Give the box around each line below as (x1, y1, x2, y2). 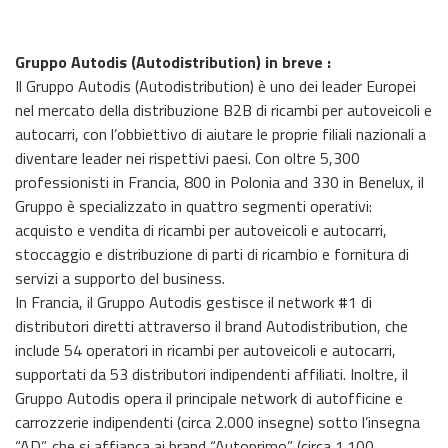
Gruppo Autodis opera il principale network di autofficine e (15, 386, 403, 410)
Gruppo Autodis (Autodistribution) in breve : (15, 50, 331, 74)
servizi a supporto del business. (15, 266, 225, 290)
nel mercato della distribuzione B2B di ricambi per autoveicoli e (15, 98, 432, 122)
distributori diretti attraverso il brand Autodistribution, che (15, 314, 408, 338)
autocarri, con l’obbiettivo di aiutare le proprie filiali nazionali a (15, 122, 426, 146)
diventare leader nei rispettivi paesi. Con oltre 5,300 (15, 146, 360, 170)
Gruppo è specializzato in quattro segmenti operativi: (15, 194, 372, 218)
